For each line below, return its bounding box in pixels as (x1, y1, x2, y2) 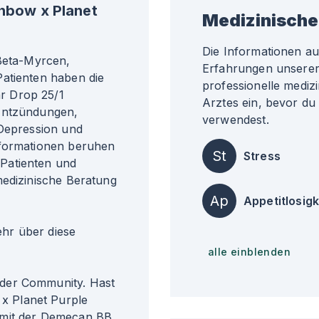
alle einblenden (208, 246, 291, 258)
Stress (244, 149, 281, 163)
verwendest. (202, 113, 269, 127)
